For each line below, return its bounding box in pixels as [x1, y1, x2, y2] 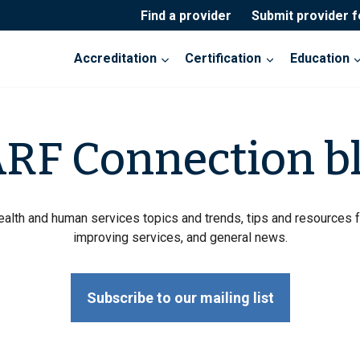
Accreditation [74, 51, 157, 67]
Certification [185, 51, 262, 67]
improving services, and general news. [72, 230, 288, 246]
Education [289, 51, 350, 67]
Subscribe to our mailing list [86, 289, 274, 307]
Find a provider [140, 7, 231, 23]
